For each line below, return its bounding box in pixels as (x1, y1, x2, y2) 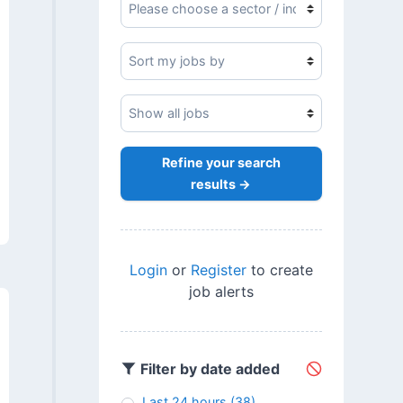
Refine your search (161, 155, 281, 171)
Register (190, 260, 246, 279)
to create (246, 260, 313, 279)
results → (191, 176, 252, 193)
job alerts (188, 282, 254, 300)
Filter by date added (136, 360, 280, 379)
